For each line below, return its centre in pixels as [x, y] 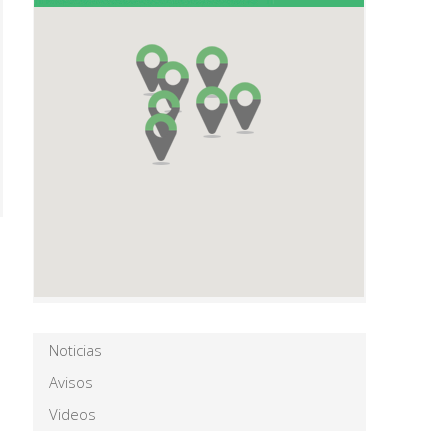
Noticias [75, 350]
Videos [72, 414]
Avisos [71, 382]
